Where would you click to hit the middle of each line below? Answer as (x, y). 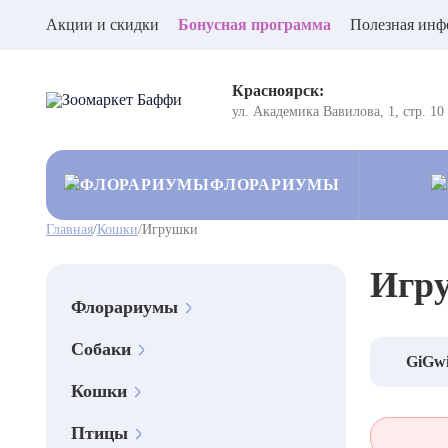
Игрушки (170, 229)
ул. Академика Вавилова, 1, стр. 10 (338, 111)
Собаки (101, 349)
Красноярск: (278, 90)
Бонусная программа (254, 24)
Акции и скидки (102, 24)
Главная (69, 229)
